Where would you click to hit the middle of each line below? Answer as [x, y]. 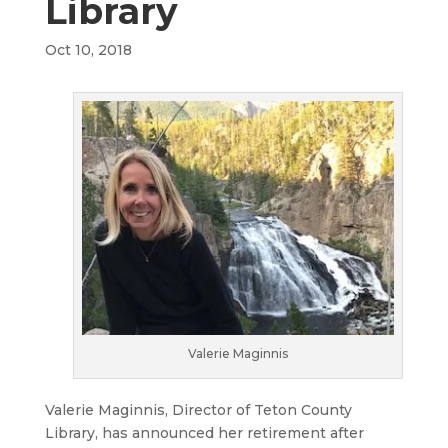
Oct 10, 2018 [88, 50]
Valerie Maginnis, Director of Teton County [198, 410]
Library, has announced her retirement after [204, 433]
